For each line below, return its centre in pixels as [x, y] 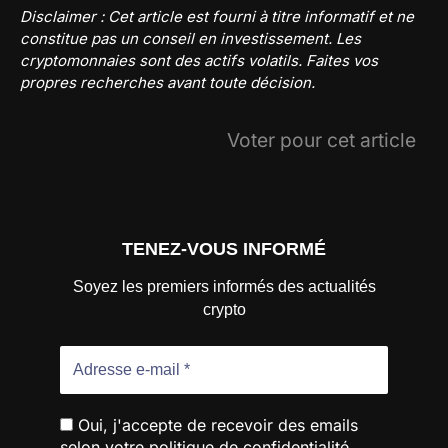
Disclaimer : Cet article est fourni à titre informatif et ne [217, 16]
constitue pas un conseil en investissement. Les [190, 38]
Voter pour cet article [321, 139]
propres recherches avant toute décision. [167, 82]
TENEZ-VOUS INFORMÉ [224, 249]
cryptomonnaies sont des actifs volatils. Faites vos [199, 60]
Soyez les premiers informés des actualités [224, 287]
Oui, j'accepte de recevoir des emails [215, 425]
